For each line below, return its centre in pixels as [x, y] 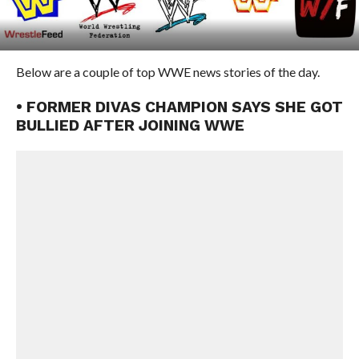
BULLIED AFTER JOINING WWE [130, 125]
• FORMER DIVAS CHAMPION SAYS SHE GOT [179, 107]
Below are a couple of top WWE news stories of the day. [167, 72]
